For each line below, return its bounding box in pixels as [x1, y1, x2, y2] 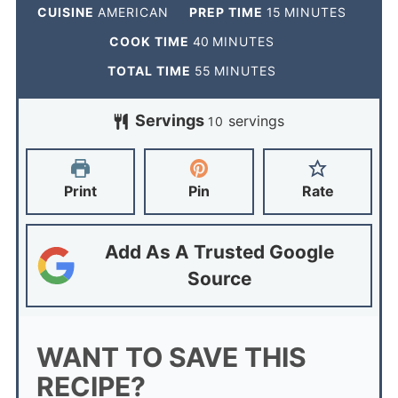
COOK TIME [108, 33, 193, 49]
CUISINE [36, 4, 98, 20]
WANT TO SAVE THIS [36, 340, 306, 373]
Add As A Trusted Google [104, 240, 334, 263]
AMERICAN [97, 4, 169, 20]
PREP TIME [188, 4, 267, 20]
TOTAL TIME [107, 62, 195, 78]
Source [187, 267, 251, 290]
